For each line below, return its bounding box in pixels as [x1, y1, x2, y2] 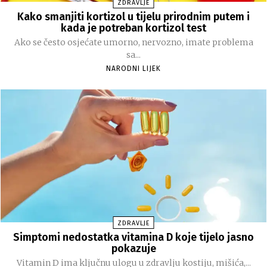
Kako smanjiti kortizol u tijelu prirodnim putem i [17, 10, 250, 23]
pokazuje [111, 242, 156, 255]
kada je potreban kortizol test [61, 21, 206, 35]
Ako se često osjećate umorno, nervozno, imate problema [14, 36, 253, 48]
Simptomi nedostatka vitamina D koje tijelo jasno [13, 231, 254, 244]
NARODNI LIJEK [106, 64, 161, 73]
